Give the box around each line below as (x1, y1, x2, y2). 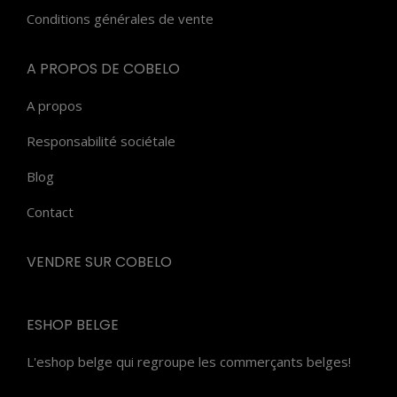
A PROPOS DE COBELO (27, 58, 180, 79)
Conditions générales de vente (27, 10, 214, 27)
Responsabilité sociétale (27, 132, 175, 150)
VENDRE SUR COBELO (27, 252, 172, 272)
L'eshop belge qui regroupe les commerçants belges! (27, 353, 351, 370)
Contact (27, 203, 74, 221)
